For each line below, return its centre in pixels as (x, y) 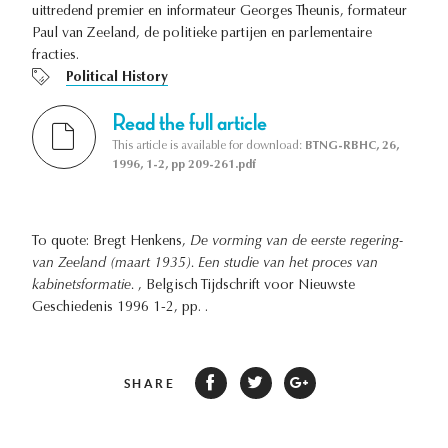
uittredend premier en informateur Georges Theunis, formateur (219, 12)
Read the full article (189, 122)
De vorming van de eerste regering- (296, 241)
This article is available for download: (208, 145)
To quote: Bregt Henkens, (111, 241)
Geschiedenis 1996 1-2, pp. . (120, 307)
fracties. (55, 56)
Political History (117, 78)
